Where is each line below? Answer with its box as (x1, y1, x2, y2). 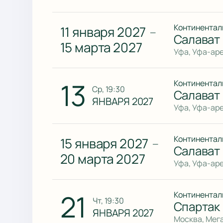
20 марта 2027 (60, 150, 145, 168)
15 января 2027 (60, 134, 149, 153)
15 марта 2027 (60, 38, 142, 57)
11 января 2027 (60, 23, 146, 41)
